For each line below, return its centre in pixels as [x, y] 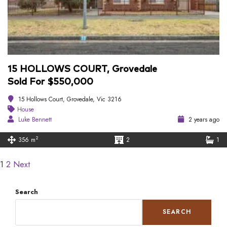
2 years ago [203, 119]
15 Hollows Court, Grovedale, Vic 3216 [70, 99]
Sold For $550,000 [50, 82]
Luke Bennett [35, 119]
